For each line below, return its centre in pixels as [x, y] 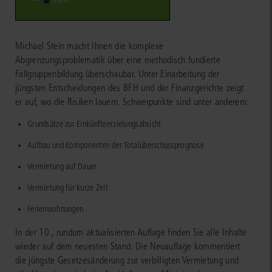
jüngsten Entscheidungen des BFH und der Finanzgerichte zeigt [130, 88]
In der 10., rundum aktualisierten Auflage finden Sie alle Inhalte [131, 233]
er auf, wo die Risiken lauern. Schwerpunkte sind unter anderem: [132, 102]
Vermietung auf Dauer [62, 167]
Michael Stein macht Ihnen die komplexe [90, 46]
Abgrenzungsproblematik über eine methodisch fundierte [118, 60]
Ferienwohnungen [56, 209]
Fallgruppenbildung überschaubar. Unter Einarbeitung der [117, 74]
